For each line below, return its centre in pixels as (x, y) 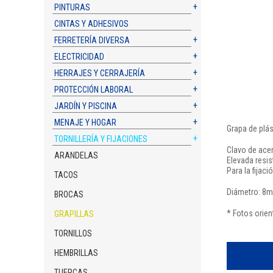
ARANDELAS (76, 155)
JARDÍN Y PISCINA (86, 106)
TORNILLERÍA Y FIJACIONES (101, 139)
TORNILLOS (73, 233)
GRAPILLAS (74, 214)
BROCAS (69, 194)
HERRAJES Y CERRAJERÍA (100, 73)
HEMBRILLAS (76, 253)
